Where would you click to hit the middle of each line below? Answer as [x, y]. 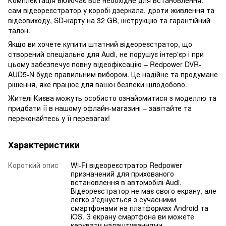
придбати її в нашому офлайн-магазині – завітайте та [100, 108]
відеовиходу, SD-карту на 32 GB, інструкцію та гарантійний [109, 20]
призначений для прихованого [122, 173]
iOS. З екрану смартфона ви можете [132, 216]
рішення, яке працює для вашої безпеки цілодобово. [98, 84]
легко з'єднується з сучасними [123, 199]
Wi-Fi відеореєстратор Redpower [126, 165]
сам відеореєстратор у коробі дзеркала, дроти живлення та [111, 10]
